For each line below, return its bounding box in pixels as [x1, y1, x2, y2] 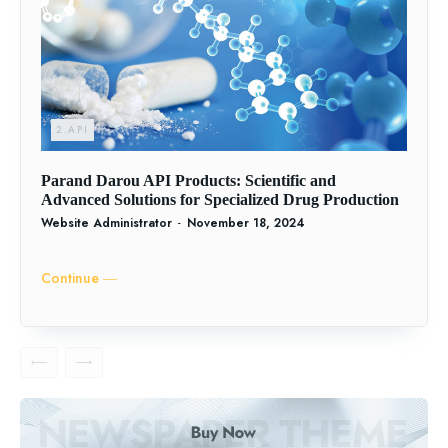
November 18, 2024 [187, 214, 305, 232]
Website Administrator [41, 214, 172, 232]
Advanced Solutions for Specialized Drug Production [41, 191, 399, 208]
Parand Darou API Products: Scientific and [41, 172, 336, 189]
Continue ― [41, 268, 117, 288]
